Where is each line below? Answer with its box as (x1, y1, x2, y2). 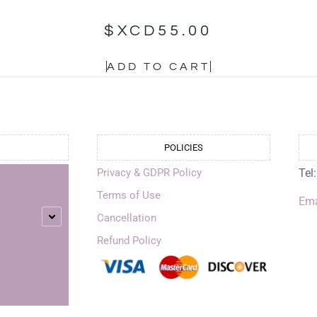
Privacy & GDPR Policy (97, 166, 202, 180)
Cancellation (97, 212, 156, 225)
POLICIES (164, 142, 203, 154)
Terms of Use (97, 189, 161, 202)
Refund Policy (97, 234, 161, 248)
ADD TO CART (106, 61, 210, 73)
